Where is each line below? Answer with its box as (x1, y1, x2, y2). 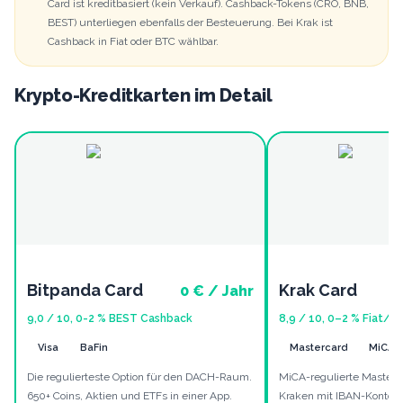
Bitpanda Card (27, 281, 143, 300)
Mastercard (290, 342, 347, 354)
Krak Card (279, 281, 357, 300)
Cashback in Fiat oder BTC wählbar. (48, 35, 219, 49)
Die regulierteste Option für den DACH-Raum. (27, 371, 252, 384)
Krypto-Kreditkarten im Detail (14, 85, 273, 107)
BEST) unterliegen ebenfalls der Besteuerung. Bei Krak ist (48, 16, 333, 30)
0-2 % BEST (76, 312, 138, 326)
